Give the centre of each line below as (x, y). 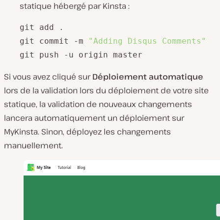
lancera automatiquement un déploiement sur (94, 118)
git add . (42, 27)
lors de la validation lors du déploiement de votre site (106, 91)
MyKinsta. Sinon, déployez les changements (87, 132)
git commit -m (54, 41)
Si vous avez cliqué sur (48, 77)
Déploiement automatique (148, 77)
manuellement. (33, 146)
